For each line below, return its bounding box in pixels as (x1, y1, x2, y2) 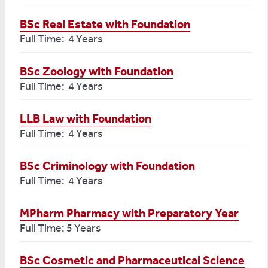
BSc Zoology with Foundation (20, 64, 173, 78)
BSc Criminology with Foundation (20, 159, 195, 173)
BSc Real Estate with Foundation (20, 17, 190, 31)
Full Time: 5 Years (20, 221, 100, 234)
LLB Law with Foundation (20, 111, 151, 126)
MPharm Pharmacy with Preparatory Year (20, 206, 239, 220)
